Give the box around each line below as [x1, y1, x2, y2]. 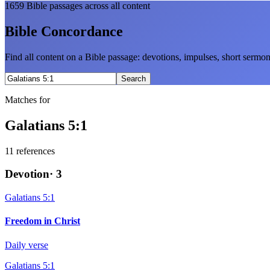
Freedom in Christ [5, 216, 80, 227]
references [16, 145, 55, 156]
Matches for [5, 94, 50, 105]
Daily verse [5, 239, 48, 250]
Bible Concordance [5, 23, 123, 39]
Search [121, 74, 146, 83]
